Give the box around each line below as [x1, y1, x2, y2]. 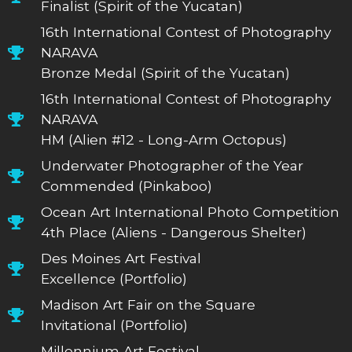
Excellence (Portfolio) [41, 269, 188, 287]
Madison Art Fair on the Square [41, 295, 256, 313]
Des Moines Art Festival [41, 249, 202, 266]
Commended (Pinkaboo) [41, 177, 213, 194]
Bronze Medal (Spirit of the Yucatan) [41, 64, 291, 81]
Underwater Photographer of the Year [41, 156, 304, 174]
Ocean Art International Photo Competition [41, 203, 340, 220]
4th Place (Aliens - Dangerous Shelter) [41, 223, 307, 240]
